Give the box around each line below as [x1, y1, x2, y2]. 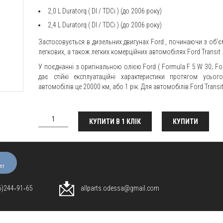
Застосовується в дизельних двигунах [38, 38, 151, 46]
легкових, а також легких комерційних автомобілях [38, 48, 188, 56]
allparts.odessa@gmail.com [79, 184, 159, 192]
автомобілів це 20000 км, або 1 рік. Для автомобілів [38, 83, 191, 91]
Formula [161, 63, 185, 71]
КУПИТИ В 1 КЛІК [89, 117, 141, 125]
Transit [202, 48, 221, 56]
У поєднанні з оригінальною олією [38, 63, 143, 71]
